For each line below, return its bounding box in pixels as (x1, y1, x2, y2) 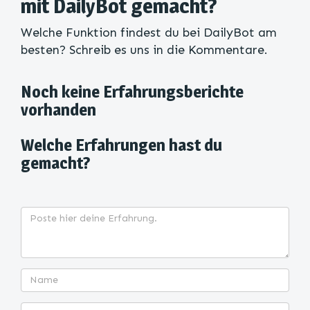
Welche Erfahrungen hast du (21, 135, 222, 155)
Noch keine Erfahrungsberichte (21, 82, 244, 102)
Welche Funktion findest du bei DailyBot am (21, 25, 277, 40)
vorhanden (21, 100, 96, 120)
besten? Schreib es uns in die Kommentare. (21, 42, 271, 57)
